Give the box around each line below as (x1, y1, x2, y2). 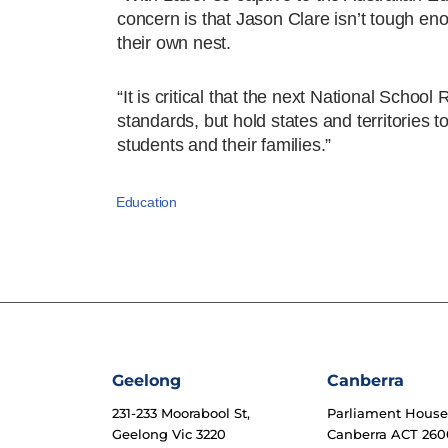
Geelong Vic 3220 (112, 426, 226, 442)
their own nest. (117, 32, 232, 53)
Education (115, 193, 178, 210)
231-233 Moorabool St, (112, 405, 250, 421)
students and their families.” (117, 134, 332, 155)
